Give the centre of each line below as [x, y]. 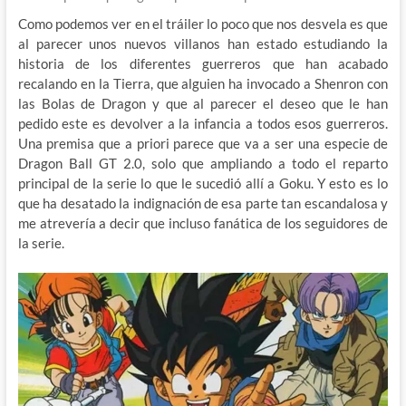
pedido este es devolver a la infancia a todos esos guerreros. [203, 123]
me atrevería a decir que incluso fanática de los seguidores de [203, 222]
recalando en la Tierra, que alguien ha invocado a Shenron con [203, 83]
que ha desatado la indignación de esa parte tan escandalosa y [203, 203]
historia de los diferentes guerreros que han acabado [203, 63]
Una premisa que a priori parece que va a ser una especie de [203, 143]
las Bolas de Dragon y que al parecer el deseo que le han [203, 103]
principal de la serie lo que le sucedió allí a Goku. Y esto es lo [203, 183]
